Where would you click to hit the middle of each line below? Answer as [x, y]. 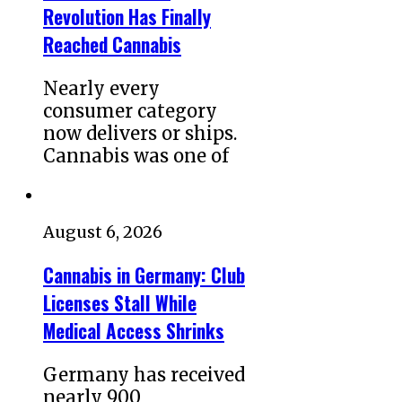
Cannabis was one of [136, 156]
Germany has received [144, 375]
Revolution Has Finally [127, 17]
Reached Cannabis [112, 45]
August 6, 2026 [103, 232]
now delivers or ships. [140, 134]
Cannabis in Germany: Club [144, 275]
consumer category [130, 111]
